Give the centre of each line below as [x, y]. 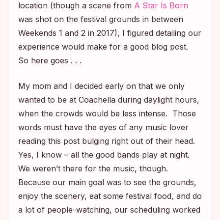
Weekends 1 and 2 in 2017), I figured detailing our [110, 33]
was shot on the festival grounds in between [101, 19]
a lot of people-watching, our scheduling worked [109, 209]
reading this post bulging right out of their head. [108, 141]
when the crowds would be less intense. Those [107, 113]
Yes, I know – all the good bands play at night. [105, 154]
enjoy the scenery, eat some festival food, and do [110, 196]
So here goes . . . [50, 60]
